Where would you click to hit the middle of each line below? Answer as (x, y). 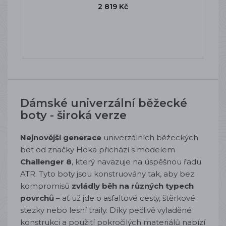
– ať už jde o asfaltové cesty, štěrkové (125, 198)
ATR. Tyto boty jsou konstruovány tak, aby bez (107, 174)
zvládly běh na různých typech (132, 186)
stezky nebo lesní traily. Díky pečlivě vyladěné (106, 210)
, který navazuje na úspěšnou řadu (136, 162)
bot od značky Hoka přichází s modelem (98, 150)
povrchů (37, 198)
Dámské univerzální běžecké (104, 103)
